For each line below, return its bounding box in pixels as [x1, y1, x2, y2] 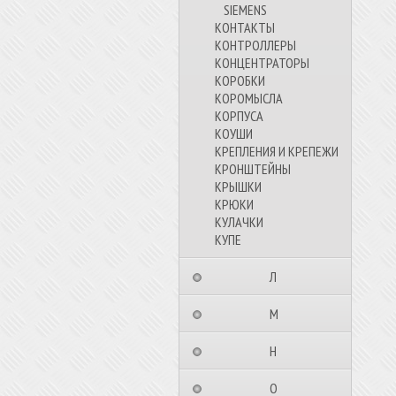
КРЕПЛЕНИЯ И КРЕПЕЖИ [215, 142, 339, 160]
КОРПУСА [215, 107, 263, 125]
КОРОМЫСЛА [215, 89, 283, 107]
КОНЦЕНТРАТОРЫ [215, 54, 309, 72]
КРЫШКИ [215, 178, 262, 195]
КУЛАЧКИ [215, 213, 263, 231]
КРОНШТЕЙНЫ [215, 160, 291, 178]
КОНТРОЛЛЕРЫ [215, 36, 296, 54]
